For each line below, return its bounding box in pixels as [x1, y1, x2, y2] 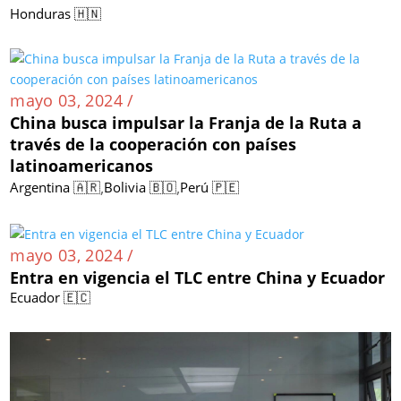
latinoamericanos [10, 154, 154, 176]
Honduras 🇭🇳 [10, 4, 102, 22]
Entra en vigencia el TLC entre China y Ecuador [10, 266, 386, 288]
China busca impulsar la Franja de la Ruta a [10, 111, 363, 133]
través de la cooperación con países [10, 132, 297, 155]
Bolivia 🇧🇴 [104, 177, 177, 196]
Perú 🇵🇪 [180, 177, 240, 196]
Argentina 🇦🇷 [10, 177, 101, 196]
